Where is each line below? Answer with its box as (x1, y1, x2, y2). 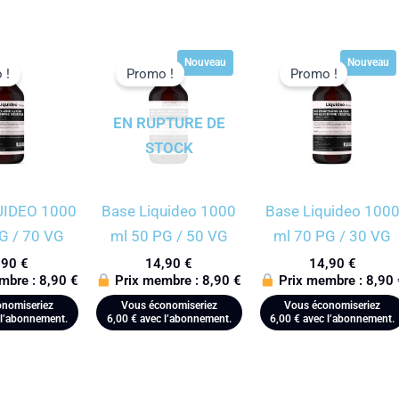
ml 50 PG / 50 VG (110, 226, 228, 245)
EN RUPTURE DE (112, 114, 225, 133)
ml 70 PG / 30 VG (273, 226, 392, 245)
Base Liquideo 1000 (102, 201, 237, 220)
